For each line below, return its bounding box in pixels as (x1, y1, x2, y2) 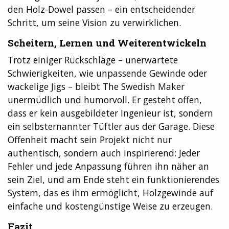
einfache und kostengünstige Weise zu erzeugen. (8, 200, 213, 213)
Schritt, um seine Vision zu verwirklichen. (8, 16, 181, 29)
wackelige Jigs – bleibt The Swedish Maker (8, 80, 185, 93)
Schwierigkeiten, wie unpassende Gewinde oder (8, 67, 207, 80)
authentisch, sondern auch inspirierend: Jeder (8, 147, 200, 159)
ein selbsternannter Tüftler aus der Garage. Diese (8, 120, 215, 133)
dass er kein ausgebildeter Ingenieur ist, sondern (8, 107, 213, 120)
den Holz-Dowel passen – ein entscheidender (8, 3, 195, 15)
